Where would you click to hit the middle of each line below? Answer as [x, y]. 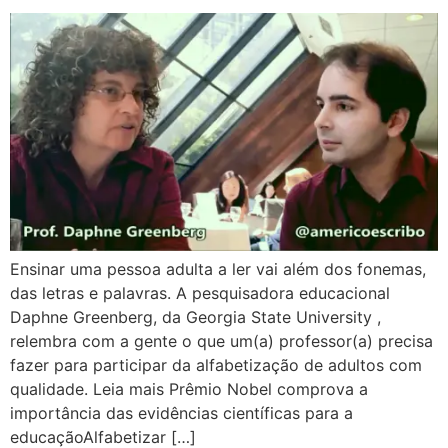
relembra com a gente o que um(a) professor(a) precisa [221, 341]
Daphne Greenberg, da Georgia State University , [195, 317]
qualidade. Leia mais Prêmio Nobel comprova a [189, 389]
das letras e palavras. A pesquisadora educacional [200, 293]
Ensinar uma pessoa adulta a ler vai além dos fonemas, [218, 269]
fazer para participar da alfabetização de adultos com [216, 365]
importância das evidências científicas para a [181, 413]
